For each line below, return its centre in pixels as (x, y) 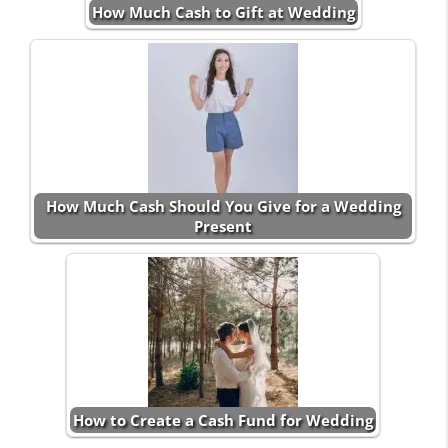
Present (223, 225)
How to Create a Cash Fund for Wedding (223, 419)
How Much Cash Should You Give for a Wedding (223, 205)
